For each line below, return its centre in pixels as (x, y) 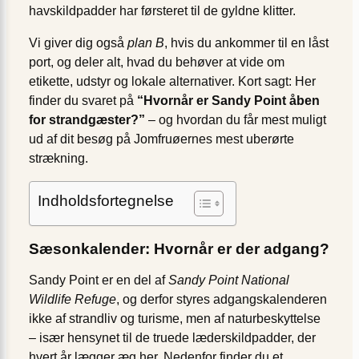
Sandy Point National (229, 280)
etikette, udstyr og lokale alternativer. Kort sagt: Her (172, 81)
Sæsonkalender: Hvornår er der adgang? (179, 248)
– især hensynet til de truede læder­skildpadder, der (172, 337)
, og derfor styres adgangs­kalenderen (222, 299)
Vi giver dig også (78, 42)
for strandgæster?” (87, 119)
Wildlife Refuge (73, 299)
